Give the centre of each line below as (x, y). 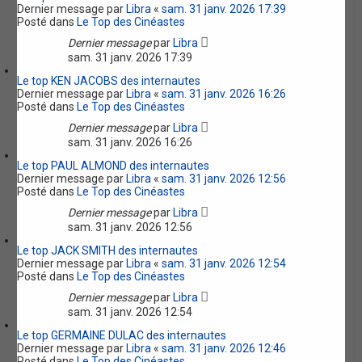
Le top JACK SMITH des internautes (108, 250)
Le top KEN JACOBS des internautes (109, 81)
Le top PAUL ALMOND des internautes (114, 166)
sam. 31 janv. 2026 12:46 (224, 348)
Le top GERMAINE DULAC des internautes (122, 335)
